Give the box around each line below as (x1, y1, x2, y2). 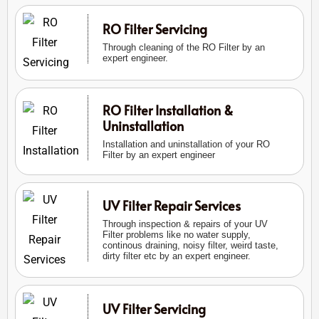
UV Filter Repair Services (102, 197, 241, 215)
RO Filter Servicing (102, 20, 207, 38)
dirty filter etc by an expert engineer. (102, 251, 251, 262)
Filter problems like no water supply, (102, 229, 251, 241)
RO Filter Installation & (102, 100, 233, 119)
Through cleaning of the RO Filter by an (102, 42, 265, 53)
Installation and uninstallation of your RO (102, 138, 270, 150)
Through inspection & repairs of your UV (102, 219, 268, 230)
